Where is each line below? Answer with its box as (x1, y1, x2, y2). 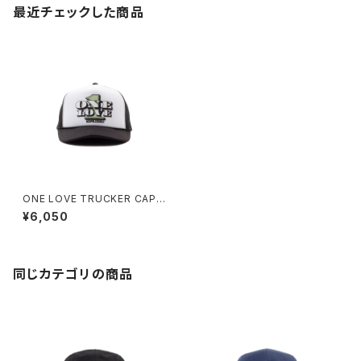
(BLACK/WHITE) (23, 205, 106, 217)
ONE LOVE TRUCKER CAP (23, 193, 156, 205)
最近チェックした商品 (13, 4, 144, 20)
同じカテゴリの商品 (13, 266, 134, 282)
